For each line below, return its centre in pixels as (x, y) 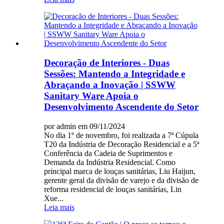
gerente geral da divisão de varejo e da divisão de (121, 180)
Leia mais (59, 207)
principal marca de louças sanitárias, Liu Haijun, (120, 171)
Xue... (54, 198)
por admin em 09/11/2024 (84, 126)
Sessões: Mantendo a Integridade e (114, 74)
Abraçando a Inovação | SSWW (110, 85)
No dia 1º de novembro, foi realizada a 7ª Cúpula (121, 135)
